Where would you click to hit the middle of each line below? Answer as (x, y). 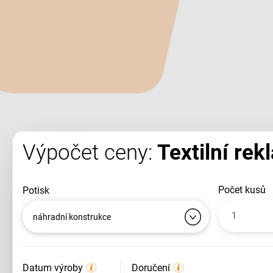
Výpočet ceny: (87, 153)
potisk (39, 190)
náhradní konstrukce (72, 217)
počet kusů (245, 190)
